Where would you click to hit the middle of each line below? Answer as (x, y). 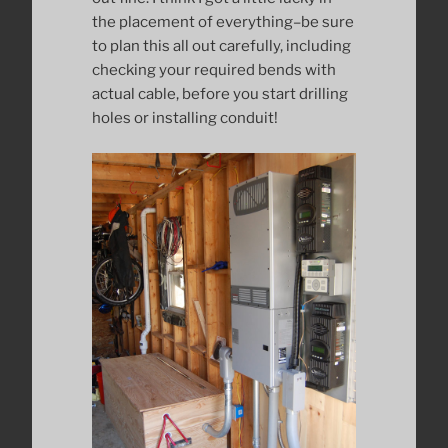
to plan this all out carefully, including (221, 46)
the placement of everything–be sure (223, 22)
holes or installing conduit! (185, 118)
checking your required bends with (214, 70)
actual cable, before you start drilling (220, 94)
